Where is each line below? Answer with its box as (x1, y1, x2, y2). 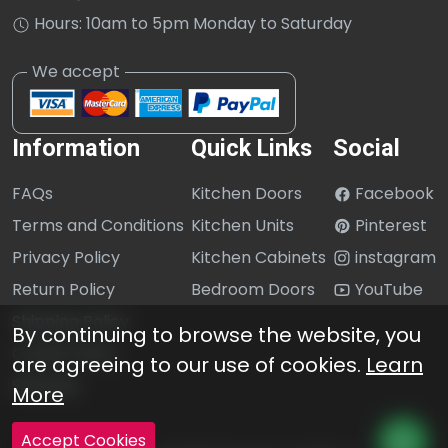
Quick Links (191, 133, 312, 162)
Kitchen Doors (191, 181, 302, 205)
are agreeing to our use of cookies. (12, 351, 366, 379)
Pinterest (351, 213, 427, 237)
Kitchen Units (191, 213, 294, 237)
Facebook (351, 181, 434, 205)
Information (12, 133, 140, 162)
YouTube (351, 277, 423, 301)
